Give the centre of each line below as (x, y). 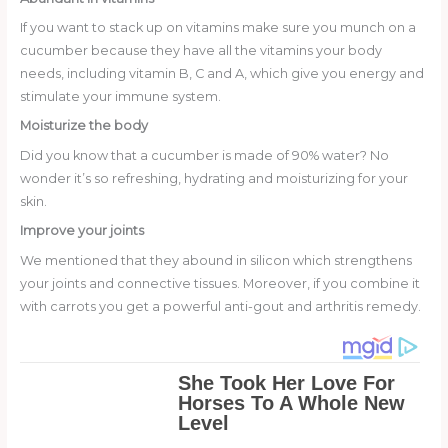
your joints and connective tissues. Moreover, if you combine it (219, 283)
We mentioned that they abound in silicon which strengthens (215, 260)
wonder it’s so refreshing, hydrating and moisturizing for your (213, 178)
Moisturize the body (83, 126)
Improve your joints (81, 231)
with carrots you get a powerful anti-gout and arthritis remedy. (220, 306)
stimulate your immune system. (120, 97)
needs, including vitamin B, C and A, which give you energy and (221, 74)
